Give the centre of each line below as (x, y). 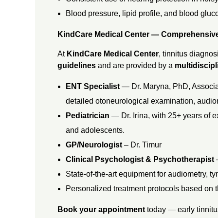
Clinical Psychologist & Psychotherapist (141, 159)
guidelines (76, 65)
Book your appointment (101, 209)
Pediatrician (88, 115)
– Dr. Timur (142, 145)
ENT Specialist (93, 86)
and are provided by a (135, 65)
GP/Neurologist (94, 145)
